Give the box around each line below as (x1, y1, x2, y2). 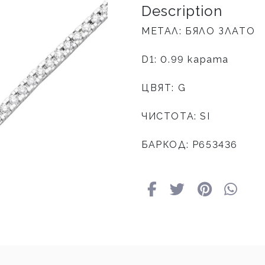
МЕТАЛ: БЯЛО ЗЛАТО (141, 25, 256, 37)
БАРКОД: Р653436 (141, 139, 238, 151)
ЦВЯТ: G (141, 82, 186, 94)
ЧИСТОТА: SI (141, 111, 211, 122)
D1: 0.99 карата (141, 54, 229, 66)
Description (141, 2, 222, 20)
